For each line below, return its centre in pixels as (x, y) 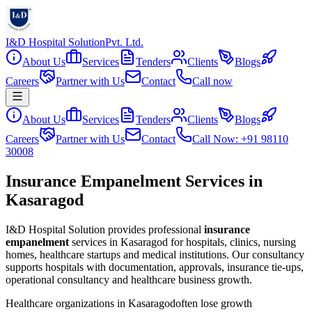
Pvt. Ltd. (124, 42)
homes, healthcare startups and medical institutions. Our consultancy (155, 254)
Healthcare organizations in (67, 303)
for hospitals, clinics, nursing (232, 242)
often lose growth (214, 303)
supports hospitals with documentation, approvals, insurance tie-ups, (155, 267)
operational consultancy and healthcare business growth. (129, 279)
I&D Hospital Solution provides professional (103, 229)
